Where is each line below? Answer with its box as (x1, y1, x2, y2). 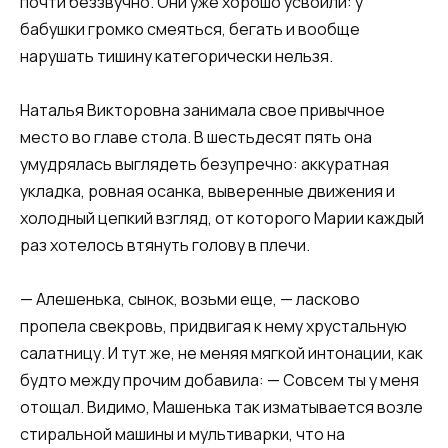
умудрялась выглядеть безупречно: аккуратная (20, 153, 389, 176)
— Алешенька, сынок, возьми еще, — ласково (20, 288, 360, 311)
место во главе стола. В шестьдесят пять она (20, 126, 372, 149)
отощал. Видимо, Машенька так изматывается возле (20, 396, 423, 419)
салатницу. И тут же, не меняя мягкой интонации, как (20, 342, 423, 365)
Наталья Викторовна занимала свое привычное (20, 99, 385, 122)
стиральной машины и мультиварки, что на (20, 423, 345, 446)
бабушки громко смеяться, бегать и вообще (20, 18, 360, 40)
